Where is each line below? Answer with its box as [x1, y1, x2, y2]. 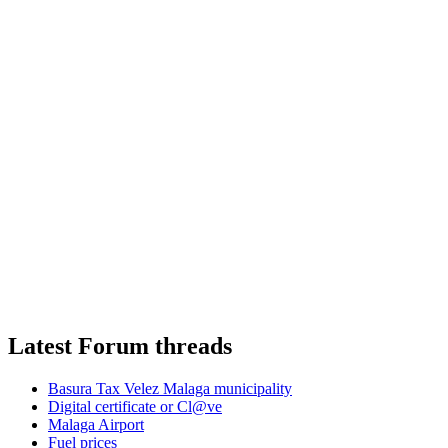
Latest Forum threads [8, 333, 232, 360]
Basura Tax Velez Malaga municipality [48, 380, 292, 398]
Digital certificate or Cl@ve [48, 398, 222, 416]
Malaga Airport [48, 416, 144, 434]
